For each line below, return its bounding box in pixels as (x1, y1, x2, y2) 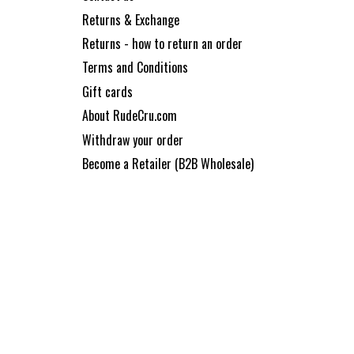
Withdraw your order (82, 130, 183, 149)
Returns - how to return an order (82, 34, 243, 54)
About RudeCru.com (82, 106, 177, 126)
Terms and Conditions (82, 58, 188, 77)
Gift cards (82, 81, 133, 101)
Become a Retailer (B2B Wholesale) (82, 154, 254, 174)
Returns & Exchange (82, 9, 179, 29)
